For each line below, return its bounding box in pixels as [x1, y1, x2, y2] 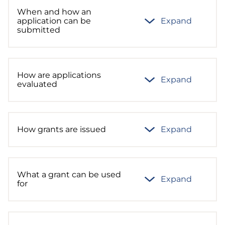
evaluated [17, 79, 57, 89]
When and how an [17, 7, 91, 17]
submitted [17, 25, 60, 35]
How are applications [17, 70, 101, 80]
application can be [17, 16, 91, 26]
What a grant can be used [17, 170, 121, 179]
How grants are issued [17, 125, 106, 134]
